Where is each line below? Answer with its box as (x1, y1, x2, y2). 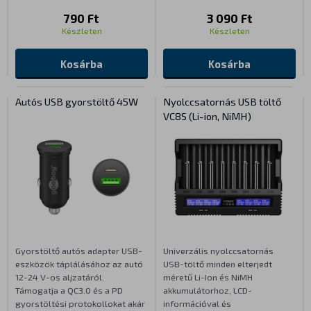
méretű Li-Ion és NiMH (163, 271, 253, 283)
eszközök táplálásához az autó (15, 258, 143, 270)
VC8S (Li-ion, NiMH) (163, 110, 251, 123)
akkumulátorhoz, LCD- (163, 285, 252, 296)
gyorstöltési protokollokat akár (15, 298, 145, 310)
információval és (163, 298, 231, 310)
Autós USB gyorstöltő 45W (15, 95, 138, 108)
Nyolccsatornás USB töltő (163, 95, 281, 108)
